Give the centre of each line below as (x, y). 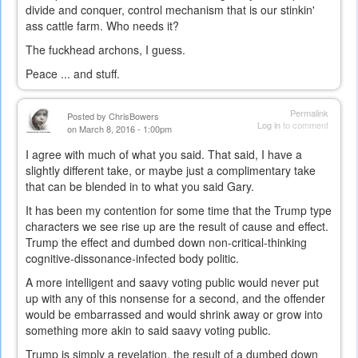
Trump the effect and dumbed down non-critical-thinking (166, 243)
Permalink (309, 113)
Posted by (88, 116)
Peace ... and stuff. (73, 74)
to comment (304, 125)
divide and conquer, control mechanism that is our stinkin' (170, 10)
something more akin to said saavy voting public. (148, 330)
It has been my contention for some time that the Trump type (179, 211)
